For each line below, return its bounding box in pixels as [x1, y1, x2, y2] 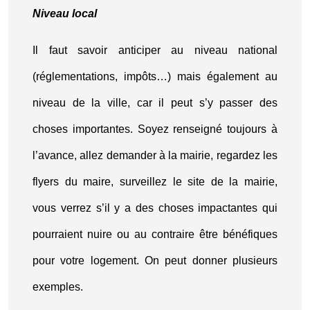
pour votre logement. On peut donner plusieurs [33, 255, 277, 266]
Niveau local [33, 8, 97, 19]
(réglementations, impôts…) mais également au [33, 71, 277, 82]
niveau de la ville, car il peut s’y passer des [33, 97, 277, 109]
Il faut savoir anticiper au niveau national [33, 44, 277, 56]
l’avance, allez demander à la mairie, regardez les [33, 149, 277, 161]
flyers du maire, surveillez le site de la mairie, [33, 176, 277, 188]
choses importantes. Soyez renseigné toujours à [33, 123, 277, 135]
